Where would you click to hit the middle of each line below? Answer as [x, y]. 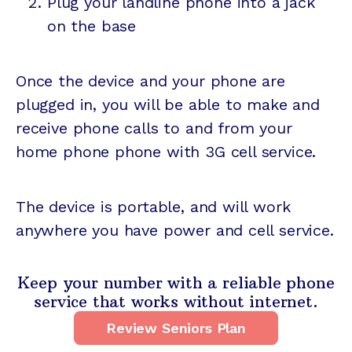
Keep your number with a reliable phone [176, 283]
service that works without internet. [176, 302]
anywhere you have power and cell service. [175, 231]
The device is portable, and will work [153, 207]
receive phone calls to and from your [154, 128]
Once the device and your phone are [150, 81]
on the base [92, 26]
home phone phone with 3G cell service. [166, 152]
